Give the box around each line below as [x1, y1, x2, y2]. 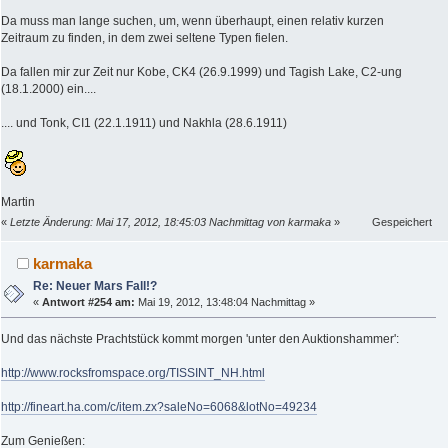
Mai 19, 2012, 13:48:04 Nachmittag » [135, 295, 316, 308]
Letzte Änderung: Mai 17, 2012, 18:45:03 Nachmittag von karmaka [10, 215, 331, 228]
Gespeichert [372, 215, 433, 228]
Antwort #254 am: [42, 295, 136, 308]
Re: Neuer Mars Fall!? [33, 278, 158, 293]
